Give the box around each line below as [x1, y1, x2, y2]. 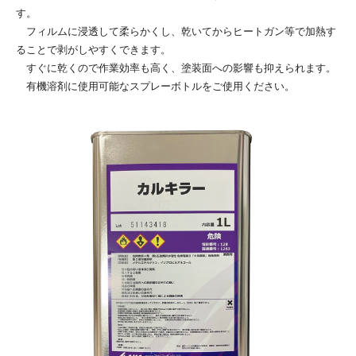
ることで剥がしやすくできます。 [16, 43, 171, 56]
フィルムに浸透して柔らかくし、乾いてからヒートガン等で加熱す [16, 25, 336, 37]
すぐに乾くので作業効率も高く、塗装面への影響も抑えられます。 [16, 61, 336, 74]
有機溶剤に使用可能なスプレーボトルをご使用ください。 [16, 79, 295, 92]
